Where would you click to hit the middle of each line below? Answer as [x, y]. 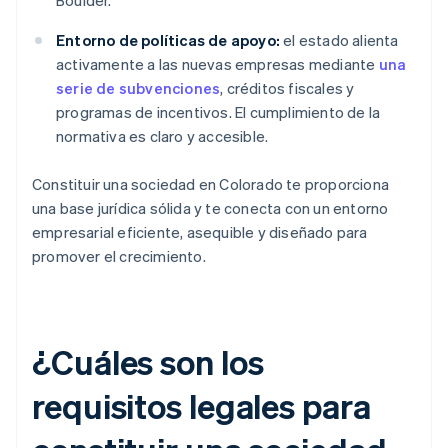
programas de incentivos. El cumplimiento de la [218, 112]
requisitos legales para [201, 406]
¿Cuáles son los [148, 362]
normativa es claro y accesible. [162, 136]
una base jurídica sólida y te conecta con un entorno [210, 208]
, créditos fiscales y [287, 88]
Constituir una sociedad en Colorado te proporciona [211, 184]
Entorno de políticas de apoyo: [168, 40]
